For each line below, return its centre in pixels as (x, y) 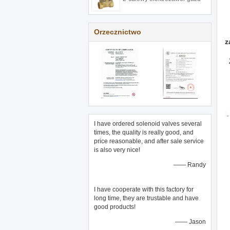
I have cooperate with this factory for (144, 189)
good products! (115, 207)
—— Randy (190, 165)
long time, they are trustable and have (146, 198)
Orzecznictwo (118, 32)
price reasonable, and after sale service (149, 141)
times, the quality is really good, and (144, 132)
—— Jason (190, 222)
